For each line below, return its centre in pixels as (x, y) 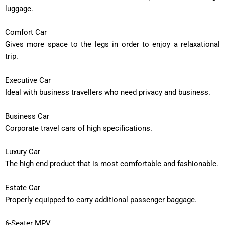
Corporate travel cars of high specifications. (79, 128)
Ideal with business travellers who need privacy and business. (108, 92)
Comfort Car (26, 32)
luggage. (19, 8)
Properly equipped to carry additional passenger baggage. (101, 200)
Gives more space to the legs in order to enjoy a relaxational (113, 44)
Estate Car (23, 188)
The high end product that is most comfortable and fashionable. (112, 164)
